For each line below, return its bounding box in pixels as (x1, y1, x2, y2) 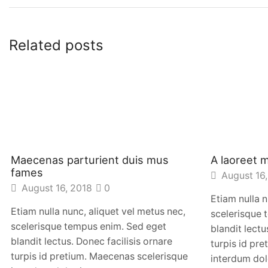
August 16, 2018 (19, 182, 92, 194)
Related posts (9, 36, 103, 54)
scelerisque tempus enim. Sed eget (11, 220, 166, 232)
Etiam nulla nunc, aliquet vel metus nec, (11, 205, 185, 217)
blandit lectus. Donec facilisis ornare (11, 235, 172, 247)
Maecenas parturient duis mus (11, 153, 169, 166)
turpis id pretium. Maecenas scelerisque (11, 250, 188, 262)
